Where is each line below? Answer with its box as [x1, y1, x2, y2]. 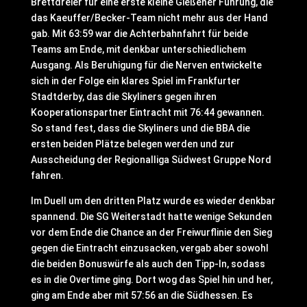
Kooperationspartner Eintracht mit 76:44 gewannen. [30, 107, 265, 118]
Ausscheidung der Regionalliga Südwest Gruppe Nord [30, 154, 271, 165]
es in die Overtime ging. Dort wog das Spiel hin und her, [30, 274, 273, 285]
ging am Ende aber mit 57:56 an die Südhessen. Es [30, 290, 253, 301]
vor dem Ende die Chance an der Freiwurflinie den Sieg [30, 227, 272, 238]
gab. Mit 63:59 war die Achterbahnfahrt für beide [30, 28, 248, 39]
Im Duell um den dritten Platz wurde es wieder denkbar [30, 195, 275, 206]
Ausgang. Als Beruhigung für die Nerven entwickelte [30, 60, 262, 71]
